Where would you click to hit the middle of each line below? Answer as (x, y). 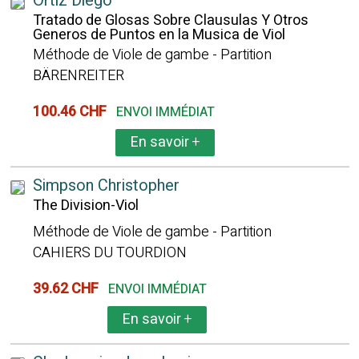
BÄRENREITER (78, 76)
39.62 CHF (69, 289)
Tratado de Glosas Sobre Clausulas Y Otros (170, 20)
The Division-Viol (85, 206)
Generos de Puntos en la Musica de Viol (159, 35)
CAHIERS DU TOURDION (109, 253)
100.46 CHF (73, 112)
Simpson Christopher (106, 186)
